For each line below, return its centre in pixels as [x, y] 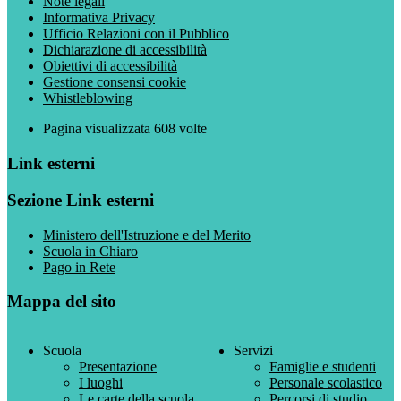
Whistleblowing [88, 98]
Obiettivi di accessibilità [110, 66]
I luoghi [101, 382]
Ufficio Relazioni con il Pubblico [136, 34]
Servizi [253, 350]
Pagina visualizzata [98, 129]
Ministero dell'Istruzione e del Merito [147, 235]
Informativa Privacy [99, 18]
